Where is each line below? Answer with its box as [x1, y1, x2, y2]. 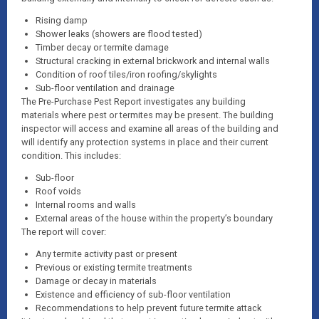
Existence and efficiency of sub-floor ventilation [36, 289, 231, 300]
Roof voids [36, 186, 81, 197]
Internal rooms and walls [36, 199, 136, 210]
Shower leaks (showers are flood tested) [36, 28, 202, 39]
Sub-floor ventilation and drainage [36, 83, 174, 93]
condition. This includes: [21, 150, 121, 161]
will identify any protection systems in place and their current [21, 137, 268, 147]
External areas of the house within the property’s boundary [36, 213, 273, 224]
